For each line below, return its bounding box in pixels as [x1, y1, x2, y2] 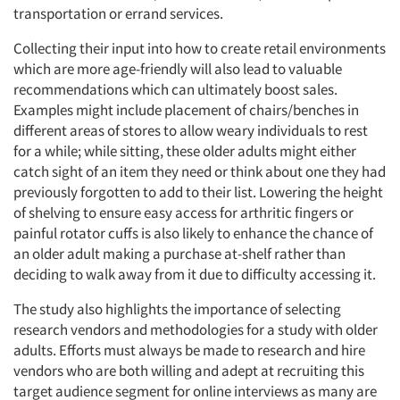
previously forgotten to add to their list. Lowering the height [13, 182, 383, 202]
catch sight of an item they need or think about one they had [13, 162, 386, 181]
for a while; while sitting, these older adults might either [13, 141, 356, 161]
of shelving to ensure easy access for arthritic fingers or [13, 203, 354, 222]
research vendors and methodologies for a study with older [13, 320, 378, 339]
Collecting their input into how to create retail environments [13, 38, 386, 58]
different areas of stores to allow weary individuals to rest [13, 121, 368, 140]
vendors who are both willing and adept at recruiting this [13, 361, 364, 380]
